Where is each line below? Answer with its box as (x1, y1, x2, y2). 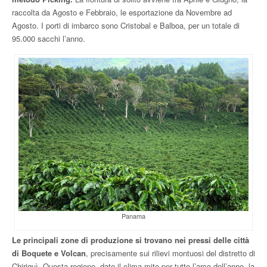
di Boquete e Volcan (12, 247, 86, 259)
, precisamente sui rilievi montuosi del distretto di (86, 247, 255, 259)
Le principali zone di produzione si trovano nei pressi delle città (12, 234, 249, 246)
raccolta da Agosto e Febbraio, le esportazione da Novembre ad (12, 6, 232, 18)
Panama (121, 210, 145, 221)
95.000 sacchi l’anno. (12, 32, 85, 44)
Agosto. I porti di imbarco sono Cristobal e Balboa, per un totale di (12, 19, 240, 31)
